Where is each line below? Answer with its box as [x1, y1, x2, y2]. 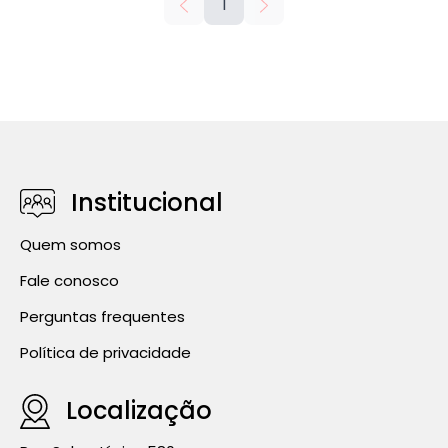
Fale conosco [20, 270, 119, 292]
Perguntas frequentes [20, 306, 185, 328]
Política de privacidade [20, 342, 191, 364]
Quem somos [20, 234, 121, 256]
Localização [66, 394, 212, 428]
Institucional [71, 186, 223, 220]
